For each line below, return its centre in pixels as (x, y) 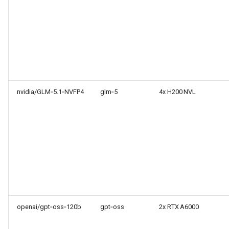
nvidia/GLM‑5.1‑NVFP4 (50, 92)
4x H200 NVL (177, 92)
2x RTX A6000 (179, 207)
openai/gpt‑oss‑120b (49, 207)
